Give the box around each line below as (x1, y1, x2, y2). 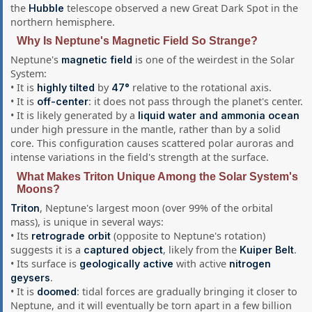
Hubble (29, 1, 65, 14)
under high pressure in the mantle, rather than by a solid (10, 123, 281, 136)
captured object (84, 243, 164, 256)
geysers (10, 271, 51, 283)
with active (173, 256, 230, 270)
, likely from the (163, 242, 240, 256)
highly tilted (37, 81, 95, 94)
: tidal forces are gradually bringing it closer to (77, 284, 298, 298)
